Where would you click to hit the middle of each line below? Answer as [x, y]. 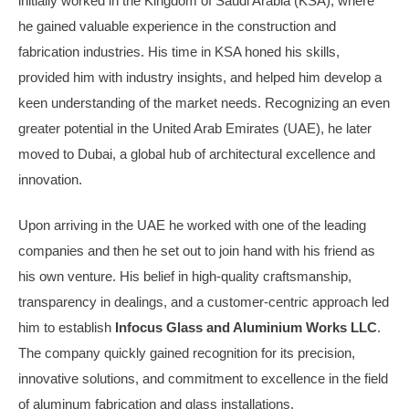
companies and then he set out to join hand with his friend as [197, 251]
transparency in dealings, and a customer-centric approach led [204, 302]
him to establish [67, 327]
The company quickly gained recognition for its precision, [187, 353]
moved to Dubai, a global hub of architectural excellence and [197, 153]
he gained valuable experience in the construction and [177, 26]
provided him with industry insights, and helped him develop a [200, 77]
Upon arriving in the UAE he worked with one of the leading [192, 225]
